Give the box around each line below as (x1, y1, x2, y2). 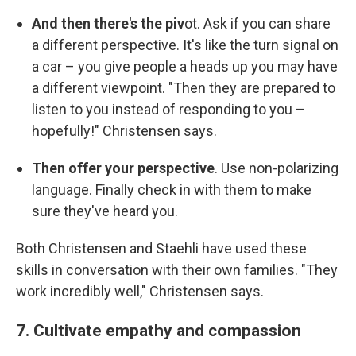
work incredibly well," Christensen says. (16, 282, 264, 300)
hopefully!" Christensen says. (32, 122, 217, 139)
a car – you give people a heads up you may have (32, 57, 338, 75)
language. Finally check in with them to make (32, 180, 311, 198)
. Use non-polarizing (215, 159, 339, 176)
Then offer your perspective (32, 159, 215, 176)
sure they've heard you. (32, 202, 178, 219)
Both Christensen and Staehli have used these (16, 239, 307, 257)
